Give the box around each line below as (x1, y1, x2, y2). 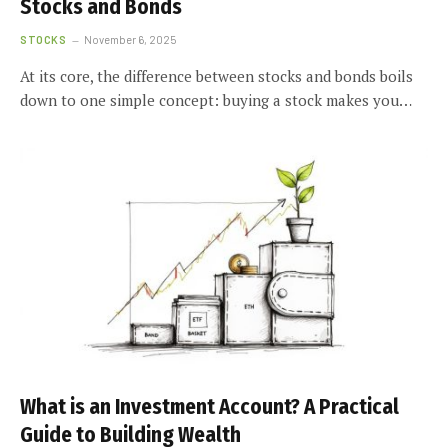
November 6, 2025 (84, 32, 177, 46)
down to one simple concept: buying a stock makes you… (20, 89, 412, 110)
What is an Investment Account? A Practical (20, 394, 399, 420)
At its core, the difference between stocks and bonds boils (20, 65, 413, 86)
